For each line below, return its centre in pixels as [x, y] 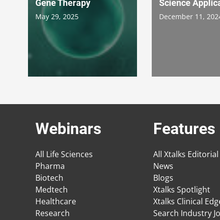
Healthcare [56, 202]
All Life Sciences [64, 154]
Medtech [52, 190]
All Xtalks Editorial [186, 154]
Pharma [50, 166]
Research [53, 213]
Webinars [68, 129]
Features [184, 129]
